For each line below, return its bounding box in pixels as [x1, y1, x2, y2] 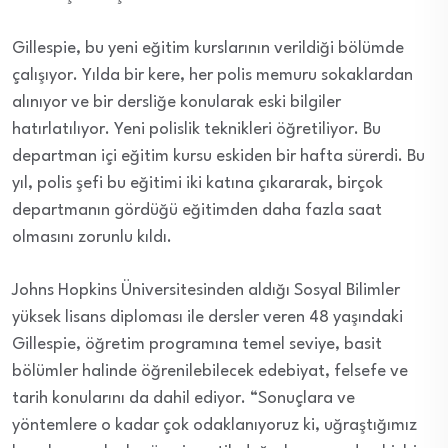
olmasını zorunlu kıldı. [12, 229, 172, 247]
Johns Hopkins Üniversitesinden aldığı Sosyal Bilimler [12, 282, 400, 300]
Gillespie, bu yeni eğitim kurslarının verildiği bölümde [12, 40, 404, 58]
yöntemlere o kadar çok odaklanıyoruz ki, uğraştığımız [12, 417, 417, 435]
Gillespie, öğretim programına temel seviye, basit [12, 336, 382, 354]
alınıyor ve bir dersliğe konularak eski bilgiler [12, 94, 341, 112]
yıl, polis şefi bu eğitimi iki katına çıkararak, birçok [12, 175, 383, 193]
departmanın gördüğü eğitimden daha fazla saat [12, 202, 382, 220]
